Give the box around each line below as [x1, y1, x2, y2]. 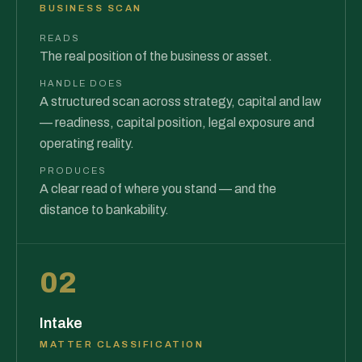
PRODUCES [40, 166, 107, 175]
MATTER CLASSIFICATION [40, 339, 204, 349]
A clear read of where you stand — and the [40, 182, 276, 196]
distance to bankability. [40, 203, 169, 217]
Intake [40, 315, 82, 331]
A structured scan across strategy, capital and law [40, 95, 322, 108]
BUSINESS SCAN [40, 3, 142, 13]
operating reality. [40, 137, 134, 150]
